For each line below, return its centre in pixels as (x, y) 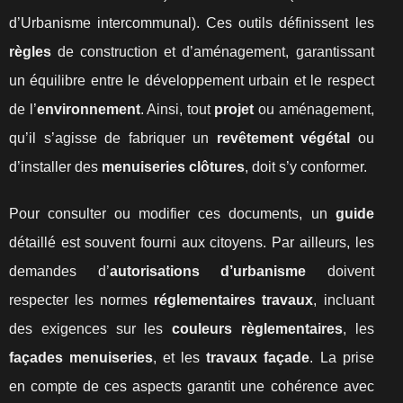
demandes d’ (59, 271)
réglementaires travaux (234, 300)
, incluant (344, 300)
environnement (88, 109)
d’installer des (55, 167)
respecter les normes (82, 300)
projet (234, 109)
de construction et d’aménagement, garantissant (213, 52)
